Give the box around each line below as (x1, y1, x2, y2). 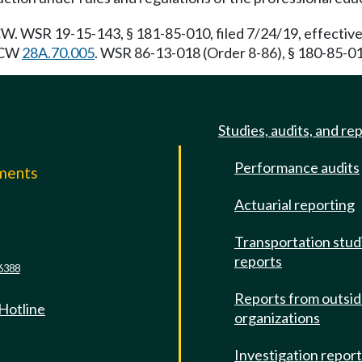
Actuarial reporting (234, 196, 355, 213)
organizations (234, 309, 320, 326)
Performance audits (234, 158, 360, 176)
